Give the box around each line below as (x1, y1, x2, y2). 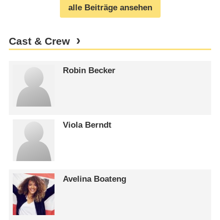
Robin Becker (63, 66, 116, 76)
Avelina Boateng (63, 174, 127, 184)
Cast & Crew (8, 35, 70, 48)
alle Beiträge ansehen (68, 2, 152, 12)
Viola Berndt (63, 120, 112, 130)
